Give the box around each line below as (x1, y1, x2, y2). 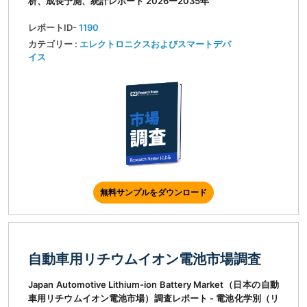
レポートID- (28, 22, 79, 34)
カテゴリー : (28, 38, 79, 50)
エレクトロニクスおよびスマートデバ (79, 38, 231, 50)
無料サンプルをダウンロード (100, 187, 207, 198)
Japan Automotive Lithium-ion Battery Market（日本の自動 (28, 279, 279, 291)
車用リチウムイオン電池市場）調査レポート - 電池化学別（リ (28, 293, 279, 304)
